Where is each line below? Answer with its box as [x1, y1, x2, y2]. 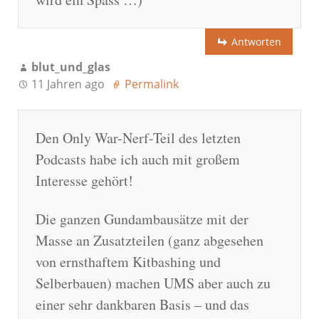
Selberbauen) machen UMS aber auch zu [36, 273, 271, 293]
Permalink [125, 76, 179, 93]
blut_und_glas [31, 59, 110, 75]
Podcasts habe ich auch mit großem [36, 150, 240, 169]
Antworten [231, 34, 281, 48]
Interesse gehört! [36, 171, 133, 191]
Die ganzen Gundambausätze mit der [36, 209, 249, 229]
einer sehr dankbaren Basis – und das [36, 295, 249, 315]
